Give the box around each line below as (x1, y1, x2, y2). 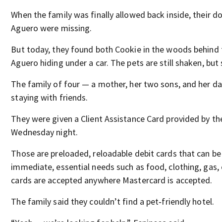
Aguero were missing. (11, 22, 92, 34)
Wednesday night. (11, 126, 78, 138)
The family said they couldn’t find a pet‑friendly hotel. (11, 195, 214, 207)
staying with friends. (11, 91, 88, 103)
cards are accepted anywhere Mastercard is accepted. (11, 174, 213, 186)
